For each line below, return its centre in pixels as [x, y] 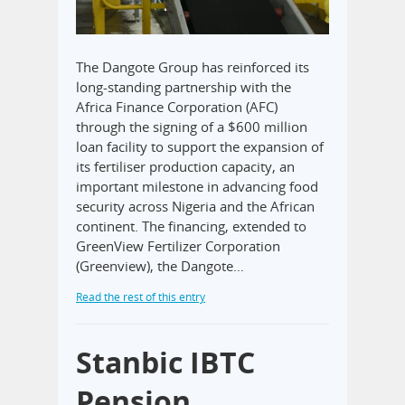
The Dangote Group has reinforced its [193, 67]
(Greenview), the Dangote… [160, 266]
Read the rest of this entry [141, 297]
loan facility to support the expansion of [200, 147]
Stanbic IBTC [165, 363]
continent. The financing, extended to [191, 226]
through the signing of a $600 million [192, 127]
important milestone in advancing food [197, 187]
